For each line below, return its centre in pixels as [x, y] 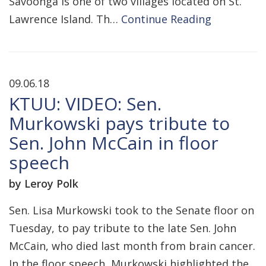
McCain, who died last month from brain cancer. [132, 246]
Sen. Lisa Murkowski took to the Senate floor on [132, 210]
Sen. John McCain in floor [114, 143]
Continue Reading [166, 19]
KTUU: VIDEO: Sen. [85, 104]
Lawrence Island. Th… [65, 19]
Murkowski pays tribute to [119, 123]
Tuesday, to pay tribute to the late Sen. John [123, 228]
